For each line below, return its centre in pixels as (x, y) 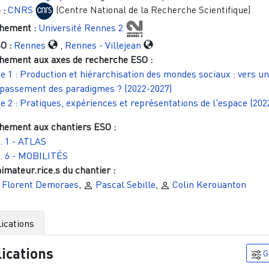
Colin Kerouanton (209, 185)
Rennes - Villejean (103, 45)
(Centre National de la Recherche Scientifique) (152, 10)
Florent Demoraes (40, 185)
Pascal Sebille (125, 185)
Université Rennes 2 (80, 28)
